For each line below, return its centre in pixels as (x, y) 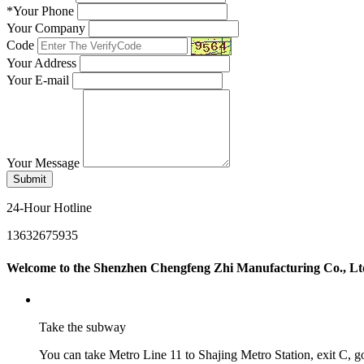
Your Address (41, 63)
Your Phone (43, 11)
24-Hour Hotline (49, 208)
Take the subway (82, 327)
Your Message (43, 163)
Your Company (46, 28)
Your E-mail (38, 80)
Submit (30, 180)
